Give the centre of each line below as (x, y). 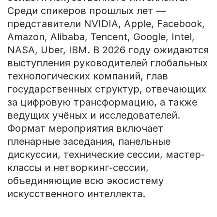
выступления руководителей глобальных (107, 63)
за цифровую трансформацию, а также (102, 102)
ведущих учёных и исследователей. (93, 115)
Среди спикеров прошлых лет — (86, 10)
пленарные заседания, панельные (89, 141)
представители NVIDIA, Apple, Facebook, (106, 23)
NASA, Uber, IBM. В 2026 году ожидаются (108, 50)
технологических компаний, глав (87, 76)
